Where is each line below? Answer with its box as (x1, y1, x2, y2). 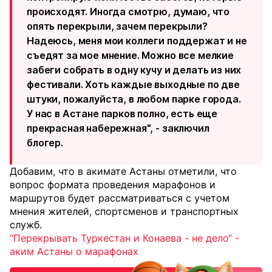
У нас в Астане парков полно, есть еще (27, 107, 218, 120)
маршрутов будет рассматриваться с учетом (10, 192, 229, 205)
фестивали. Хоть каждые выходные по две (27, 78, 240, 91)
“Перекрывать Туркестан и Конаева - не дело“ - (10, 232, 239, 245)
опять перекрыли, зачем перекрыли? (27, 20, 208, 33)
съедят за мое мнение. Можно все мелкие (27, 49, 234, 62)
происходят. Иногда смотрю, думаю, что (27, 5, 230, 18)
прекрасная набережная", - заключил (27, 122, 209, 135)
